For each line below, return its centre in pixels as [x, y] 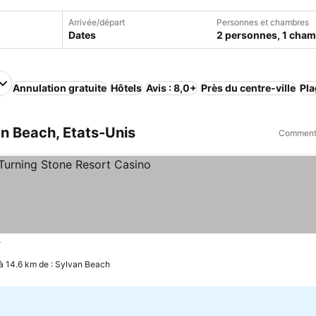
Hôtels [126, 88]
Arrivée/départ [96, 22]
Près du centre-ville [248, 88]
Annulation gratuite [60, 88]
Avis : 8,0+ [171, 88]
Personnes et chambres [262, 22]
